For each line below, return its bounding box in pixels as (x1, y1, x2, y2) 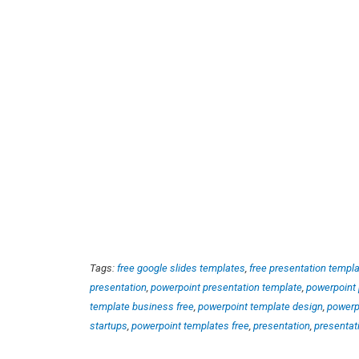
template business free (90, 300, 194, 313)
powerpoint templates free (131, 319, 249, 332)
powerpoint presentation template (151, 280, 302, 293)
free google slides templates (117, 261, 245, 274)
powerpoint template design (198, 300, 323, 313)
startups (90, 319, 127, 332)
